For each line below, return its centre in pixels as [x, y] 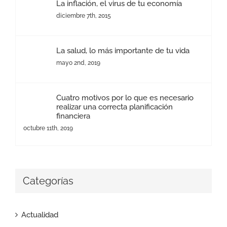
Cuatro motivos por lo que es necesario [125, 98]
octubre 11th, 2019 [48, 128]
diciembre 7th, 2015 [84, 15]
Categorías [48, 181]
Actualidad [40, 215]
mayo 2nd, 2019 [78, 63]
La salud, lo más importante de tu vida [123, 50]
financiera [73, 116]
